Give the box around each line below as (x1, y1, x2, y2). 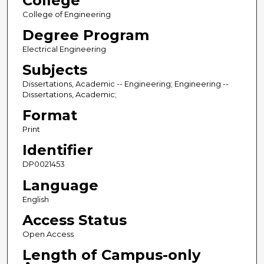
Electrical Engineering (22, 44, 106, 54)
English (22, 194, 49, 204)
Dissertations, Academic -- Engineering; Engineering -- (22, 79, 229, 89)
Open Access (22, 229, 74, 239)
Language (22, 176, 98, 194)
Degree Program (22, 27, 149, 44)
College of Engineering (22, 9, 111, 19)
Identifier (22, 141, 93, 159)
